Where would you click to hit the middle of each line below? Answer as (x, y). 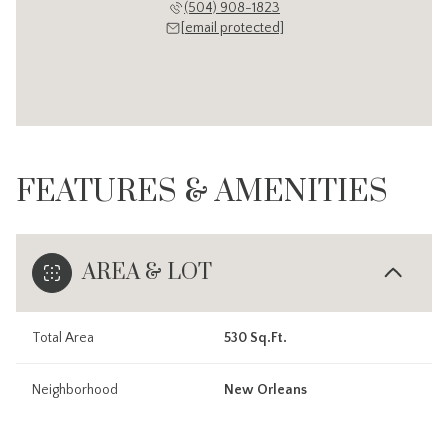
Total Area (63, 338)
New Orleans (265, 390)
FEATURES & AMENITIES (202, 192)
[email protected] (232, 28)
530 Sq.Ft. (255, 338)
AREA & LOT (147, 273)
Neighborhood (75, 390)
